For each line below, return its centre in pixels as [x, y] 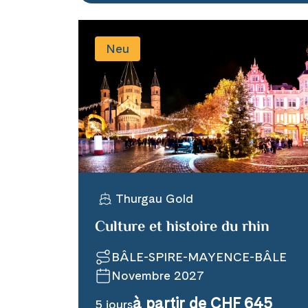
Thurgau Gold [154, 198]
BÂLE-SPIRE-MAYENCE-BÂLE [199, 257]
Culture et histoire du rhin [182, 228]
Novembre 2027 [158, 275]
